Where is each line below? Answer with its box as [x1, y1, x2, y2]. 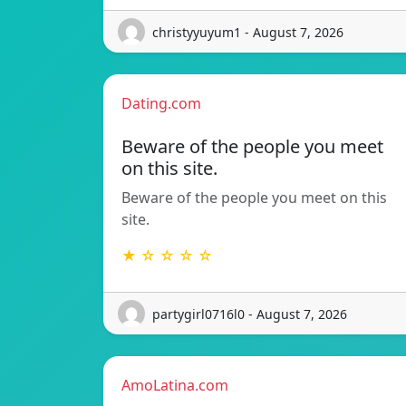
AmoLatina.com [121, 375, 228, 396]
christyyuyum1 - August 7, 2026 [152, 23, 343, 41]
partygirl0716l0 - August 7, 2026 [152, 304, 347, 323]
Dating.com [121, 93, 201, 114]
